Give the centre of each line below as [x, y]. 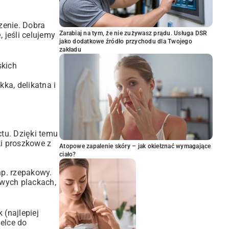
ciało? [68, 154]
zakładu [70, 50]
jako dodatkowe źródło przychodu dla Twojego [126, 41]
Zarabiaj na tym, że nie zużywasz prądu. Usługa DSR [133, 33]
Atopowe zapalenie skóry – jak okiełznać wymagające [135, 146]
